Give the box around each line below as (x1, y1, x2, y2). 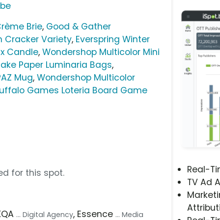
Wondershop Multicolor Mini (42, 46, 160, 58)
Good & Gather (46, 20, 111, 32)
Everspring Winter (76, 33, 150, 45)
